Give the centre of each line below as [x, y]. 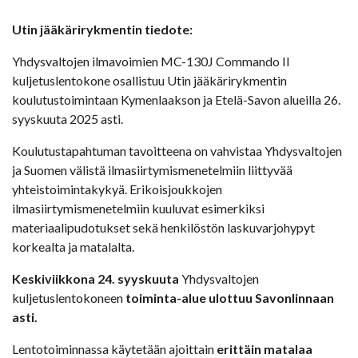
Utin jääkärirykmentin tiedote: [102, 30]
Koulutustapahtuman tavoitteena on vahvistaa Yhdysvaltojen [177, 151]
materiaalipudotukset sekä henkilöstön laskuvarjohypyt [163, 228]
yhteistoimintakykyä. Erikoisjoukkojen [117, 189]
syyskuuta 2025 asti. [68, 119]
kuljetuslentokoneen [69, 298]
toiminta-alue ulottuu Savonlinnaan [230, 298]
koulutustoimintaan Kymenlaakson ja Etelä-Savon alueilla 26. [176, 100]
